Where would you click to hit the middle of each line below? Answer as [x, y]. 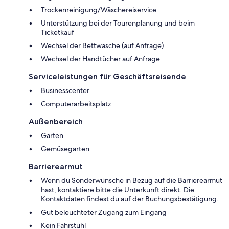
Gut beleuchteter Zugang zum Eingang [104, 212]
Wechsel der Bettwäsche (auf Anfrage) [102, 45]
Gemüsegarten [65, 148]
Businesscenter [65, 90]
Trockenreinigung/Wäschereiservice [99, 9]
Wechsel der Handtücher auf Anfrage [100, 59]
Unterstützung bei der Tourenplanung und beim [118, 23]
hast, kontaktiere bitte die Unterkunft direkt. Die [118, 189]
